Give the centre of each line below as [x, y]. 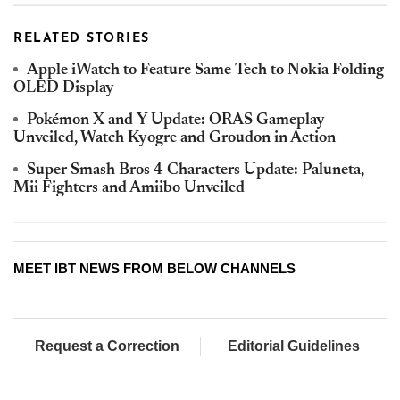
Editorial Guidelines [294, 346]
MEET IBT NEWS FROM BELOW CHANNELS [154, 268]
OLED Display [64, 88]
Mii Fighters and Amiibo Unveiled [129, 188]
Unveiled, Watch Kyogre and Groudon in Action [175, 138]
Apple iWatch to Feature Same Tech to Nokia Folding [205, 71]
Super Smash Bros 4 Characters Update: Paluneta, [196, 171]
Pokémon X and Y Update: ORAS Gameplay [176, 121]
